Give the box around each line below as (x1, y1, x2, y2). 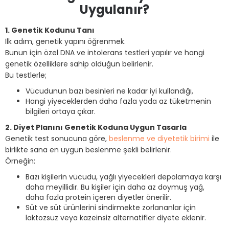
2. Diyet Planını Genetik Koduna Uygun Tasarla (5, 122, 187, 132)
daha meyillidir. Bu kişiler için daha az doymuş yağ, (26, 182, 204, 192)
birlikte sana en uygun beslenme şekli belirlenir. (5, 145, 172, 155)
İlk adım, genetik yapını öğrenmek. (5, 36, 126, 47)
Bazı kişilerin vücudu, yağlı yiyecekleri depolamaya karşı (26, 172, 221, 182)
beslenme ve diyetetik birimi (109, 133, 210, 144)
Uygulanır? (80, 1, 149, 18)
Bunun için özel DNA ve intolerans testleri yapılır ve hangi (5, 48, 204, 58)
